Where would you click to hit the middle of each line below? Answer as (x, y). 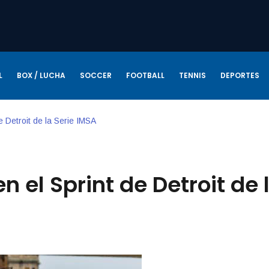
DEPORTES (240, 75)
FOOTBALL (145, 75)
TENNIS (192, 75)
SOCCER (95, 75)
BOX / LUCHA (41, 75)
